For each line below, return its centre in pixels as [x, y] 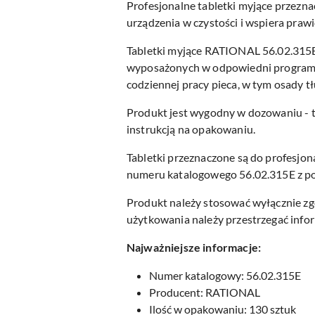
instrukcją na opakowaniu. [191, 129]
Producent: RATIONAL [205, 292]
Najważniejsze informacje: [194, 247]
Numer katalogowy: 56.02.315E [225, 275]
